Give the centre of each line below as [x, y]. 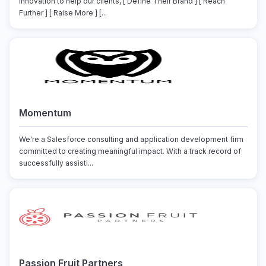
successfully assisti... [56, 163]
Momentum [45, 113]
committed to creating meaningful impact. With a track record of [130, 151]
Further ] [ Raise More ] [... [63, 13]
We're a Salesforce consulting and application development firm [131, 139]
